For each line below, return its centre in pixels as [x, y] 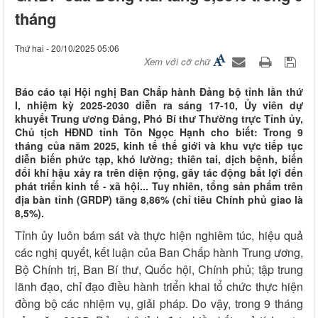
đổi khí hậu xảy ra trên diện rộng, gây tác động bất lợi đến [159, 173]
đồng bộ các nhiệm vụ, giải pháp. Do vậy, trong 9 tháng [159, 304]
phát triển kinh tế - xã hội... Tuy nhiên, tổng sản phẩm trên [159, 186]
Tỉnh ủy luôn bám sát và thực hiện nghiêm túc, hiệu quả [159, 236]
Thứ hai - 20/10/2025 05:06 [67, 48]
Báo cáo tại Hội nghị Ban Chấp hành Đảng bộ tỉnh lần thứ [159, 92]
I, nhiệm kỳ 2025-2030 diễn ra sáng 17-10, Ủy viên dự [159, 105]
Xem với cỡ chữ [177, 62]
